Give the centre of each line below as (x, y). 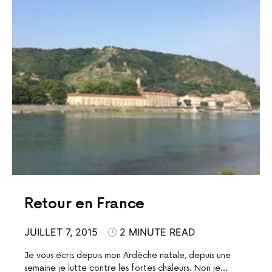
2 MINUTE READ (158, 232)
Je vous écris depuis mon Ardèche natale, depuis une (127, 255)
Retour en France (85, 204)
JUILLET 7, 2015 (61, 232)
